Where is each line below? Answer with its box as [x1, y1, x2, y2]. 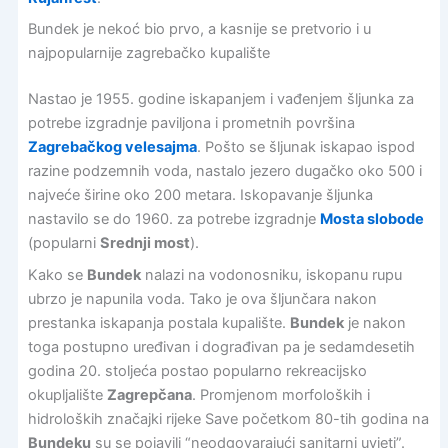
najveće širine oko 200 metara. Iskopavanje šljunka [27, 186, 373, 205]
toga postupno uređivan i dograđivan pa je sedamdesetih [27, 337, 415, 356]
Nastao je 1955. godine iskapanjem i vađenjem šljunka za [27, 90, 414, 109]
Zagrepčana [106, 385, 192, 404]
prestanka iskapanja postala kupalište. [27, 313, 290, 332]
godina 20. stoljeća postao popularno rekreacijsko [27, 361, 367, 380]
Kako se [27, 265, 87, 284]
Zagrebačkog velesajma [27, 138, 197, 157]
